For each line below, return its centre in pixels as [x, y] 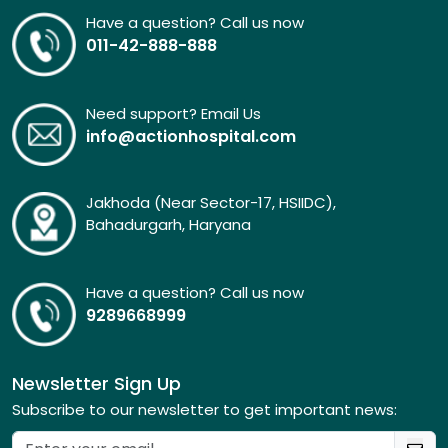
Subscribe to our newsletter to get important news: [204, 409]
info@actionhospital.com [190, 136]
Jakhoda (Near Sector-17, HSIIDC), [210, 203]
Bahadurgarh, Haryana [168, 225]
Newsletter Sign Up [96, 383]
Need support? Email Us [173, 113]
